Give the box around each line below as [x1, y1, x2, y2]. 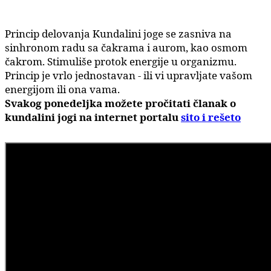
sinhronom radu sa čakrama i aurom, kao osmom [5, 40, 247, 54]
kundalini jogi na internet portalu [5, 109, 181, 124]
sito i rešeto [181, 109, 241, 124]
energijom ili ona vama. [5, 82, 120, 96]
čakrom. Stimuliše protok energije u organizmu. [5, 54, 237, 68]
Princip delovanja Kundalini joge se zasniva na [5, 26, 232, 41]
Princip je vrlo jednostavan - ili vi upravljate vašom [5, 68, 252, 82]
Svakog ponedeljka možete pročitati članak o [5, 96, 236, 110]
